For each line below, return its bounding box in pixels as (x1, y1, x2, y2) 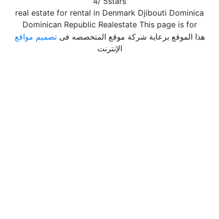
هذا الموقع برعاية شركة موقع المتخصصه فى (56, 32, 205, 42)
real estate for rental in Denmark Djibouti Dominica (15, 8, 204, 18)
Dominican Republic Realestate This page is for (22, 20, 197, 29)
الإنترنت (97, 44, 122, 53)
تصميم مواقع (14, 32, 57, 42)
